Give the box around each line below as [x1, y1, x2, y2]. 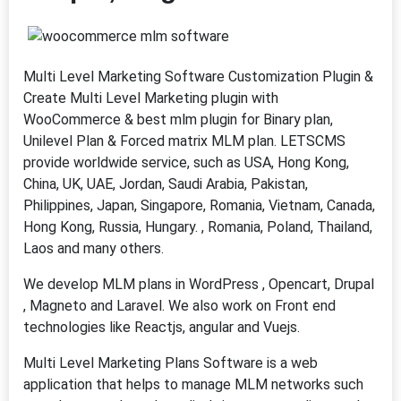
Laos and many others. [23, 240, 164, 257]
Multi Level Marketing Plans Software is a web [23, 354, 318, 371]
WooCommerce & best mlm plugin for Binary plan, [23, 111, 333, 128]
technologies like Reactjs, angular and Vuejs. [23, 319, 300, 336]
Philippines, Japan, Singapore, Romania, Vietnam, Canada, [23, 197, 375, 214]
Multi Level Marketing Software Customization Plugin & [23, 68, 373, 85]
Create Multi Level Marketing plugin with [23, 90, 278, 107]
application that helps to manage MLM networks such [23, 376, 363, 393]
